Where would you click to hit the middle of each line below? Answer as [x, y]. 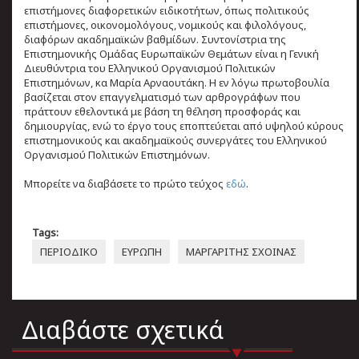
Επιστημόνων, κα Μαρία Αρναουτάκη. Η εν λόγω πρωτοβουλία [177, 83]
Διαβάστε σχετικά [123, 330]
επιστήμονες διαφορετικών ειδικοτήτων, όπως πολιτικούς [167, 11]
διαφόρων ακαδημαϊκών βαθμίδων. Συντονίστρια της [155, 40]
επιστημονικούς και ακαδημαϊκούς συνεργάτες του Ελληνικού [175, 141]
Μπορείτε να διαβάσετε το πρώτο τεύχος [125, 184]
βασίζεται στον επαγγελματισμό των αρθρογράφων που [162, 97]
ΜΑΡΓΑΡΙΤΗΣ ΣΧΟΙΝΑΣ [241, 252]
